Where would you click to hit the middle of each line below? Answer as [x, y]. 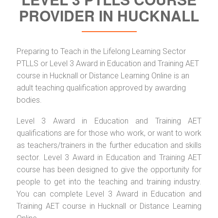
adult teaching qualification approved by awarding [101, 88]
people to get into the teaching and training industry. [109, 182]
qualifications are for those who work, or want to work [109, 133]
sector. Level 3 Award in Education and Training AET [109, 157]
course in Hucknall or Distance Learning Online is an [103, 75]
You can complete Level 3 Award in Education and [109, 194]
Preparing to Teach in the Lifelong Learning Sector [101, 51]
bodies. [29, 100]
